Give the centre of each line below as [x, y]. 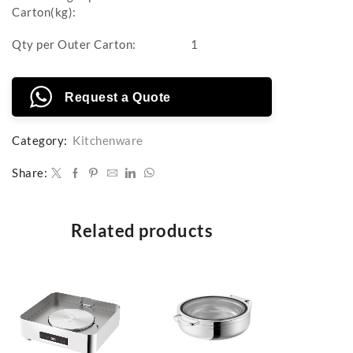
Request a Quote [118, 97]
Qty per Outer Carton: [74, 44]
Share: [30, 172]
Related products [142, 230]
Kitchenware [108, 140]
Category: [41, 140]
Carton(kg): [44, 11]
